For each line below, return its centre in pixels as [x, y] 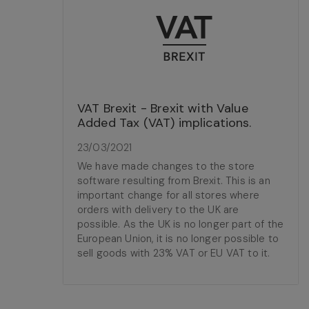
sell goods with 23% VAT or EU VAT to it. [174, 253]
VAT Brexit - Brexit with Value [163, 108]
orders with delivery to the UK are [158, 210]
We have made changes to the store [166, 166]
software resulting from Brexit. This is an [174, 181]
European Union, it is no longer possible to [178, 239]
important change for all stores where [168, 195]
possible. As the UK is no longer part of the [181, 224]
